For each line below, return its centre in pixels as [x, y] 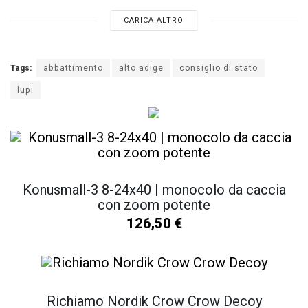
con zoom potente [154, 205]
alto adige [141, 68]
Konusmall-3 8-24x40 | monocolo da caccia [154, 190]
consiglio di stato [219, 68]
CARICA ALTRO [154, 21]
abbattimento [73, 68]
